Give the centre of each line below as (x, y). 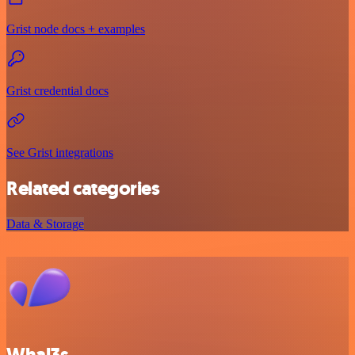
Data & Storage (45, 223)
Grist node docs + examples (76, 29)
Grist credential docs (57, 90)
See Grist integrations (60, 152)
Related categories (83, 188)
